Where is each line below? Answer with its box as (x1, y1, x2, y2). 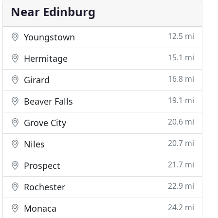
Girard (21, 74, 50, 86)
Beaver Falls (21, 95, 73, 107)
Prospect (21, 160, 61, 171)
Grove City (21, 117, 67, 128)
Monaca (21, 202, 57, 214)
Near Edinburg (11, 3, 96, 19)
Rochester (21, 181, 66, 193)
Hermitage (21, 53, 68, 64)
